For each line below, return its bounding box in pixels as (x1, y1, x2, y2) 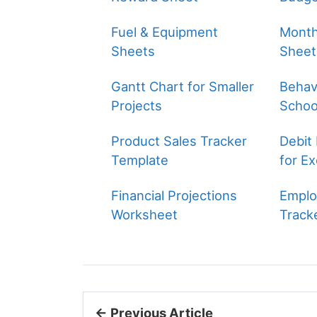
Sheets (111, 43, 155, 59)
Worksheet (111, 207, 178, 223)
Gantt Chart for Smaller (111, 79, 254, 95)
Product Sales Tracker (111, 133, 247, 149)
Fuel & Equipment (111, 24, 218, 40)
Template (111, 152, 168, 168)
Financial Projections (111, 188, 237, 204)
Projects (111, 98, 162, 114)
